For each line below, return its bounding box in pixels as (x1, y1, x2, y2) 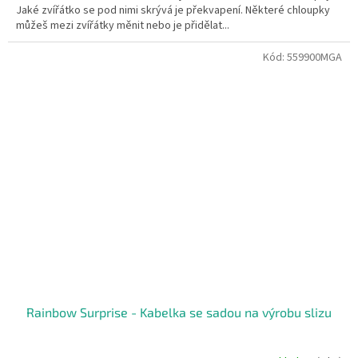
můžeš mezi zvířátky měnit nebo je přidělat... (16, 18, 229, 34)
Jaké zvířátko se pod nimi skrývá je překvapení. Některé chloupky (16, 2, 330, 19)
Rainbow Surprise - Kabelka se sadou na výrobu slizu (26, 304, 332, 320)
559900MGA (287, 50, 342, 66)
